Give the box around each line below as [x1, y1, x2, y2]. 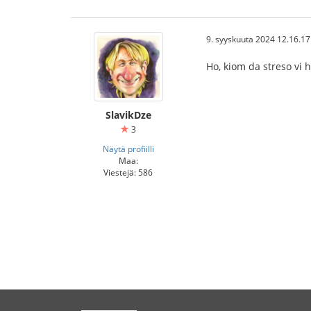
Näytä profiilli [102, 143, 154, 154]
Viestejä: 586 [103, 167, 153, 178]
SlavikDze [105, 108, 151, 121]
